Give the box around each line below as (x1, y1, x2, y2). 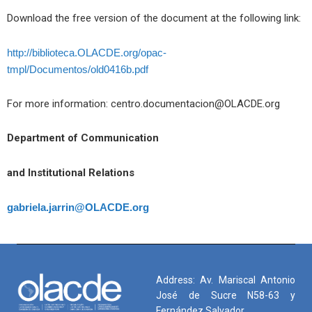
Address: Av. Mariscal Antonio (156, 274, 295, 286)
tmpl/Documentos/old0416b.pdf (7, 63, 148, 75)
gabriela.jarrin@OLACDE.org (7, 201, 149, 213)
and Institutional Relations (7, 166, 134, 179)
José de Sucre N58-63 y (156, 289, 295, 301)
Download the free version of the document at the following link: (7, 11, 301, 24)
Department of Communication (7, 132, 162, 145)
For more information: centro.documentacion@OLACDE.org (7, 97, 280, 111)
